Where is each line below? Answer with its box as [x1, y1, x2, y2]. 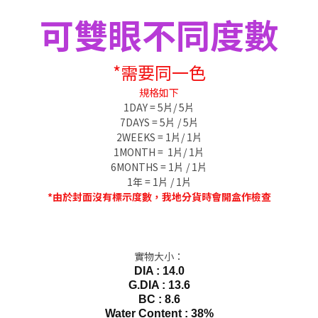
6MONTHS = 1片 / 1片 [111, 160, 207, 175]
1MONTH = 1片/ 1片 [114, 145, 204, 160]
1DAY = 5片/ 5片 [124, 100, 194, 115]
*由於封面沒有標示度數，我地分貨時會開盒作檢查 [47, 190, 271, 204]
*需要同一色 [112, 60, 206, 85]
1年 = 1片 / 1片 [126, 175, 192, 190]
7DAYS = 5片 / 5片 [119, 115, 199, 130]
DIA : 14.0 [133, 265, 185, 278]
